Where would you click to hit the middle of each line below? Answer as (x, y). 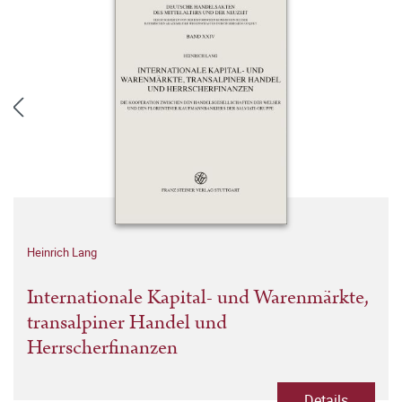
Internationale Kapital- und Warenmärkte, (198, 298)
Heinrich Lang (62, 253)
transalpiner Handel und (127, 323)
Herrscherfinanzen (102, 348)
